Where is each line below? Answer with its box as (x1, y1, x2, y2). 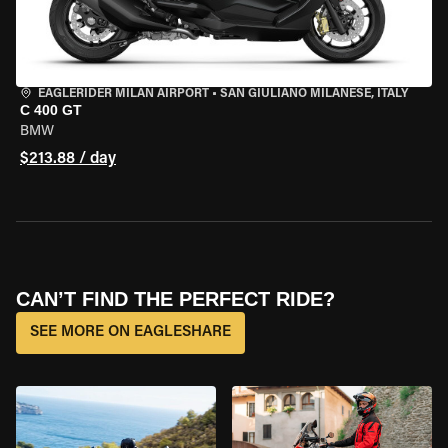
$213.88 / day (20, 151, 116, 167)
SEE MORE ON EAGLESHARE (30, 325, 231, 340)
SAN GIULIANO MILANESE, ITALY (220, 88, 408, 100)
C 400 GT (20, 102, 82, 118)
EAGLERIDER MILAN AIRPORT (38, 88, 209, 100)
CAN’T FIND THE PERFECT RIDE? (16, 288, 335, 310)
